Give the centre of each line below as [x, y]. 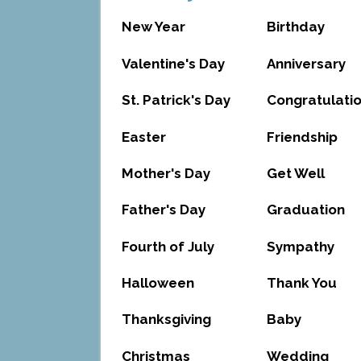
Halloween [158, 283]
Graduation [305, 210]
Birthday [295, 27]
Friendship [302, 137]
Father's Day [163, 210]
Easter [143, 137]
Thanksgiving [166, 320]
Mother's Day [166, 173]
